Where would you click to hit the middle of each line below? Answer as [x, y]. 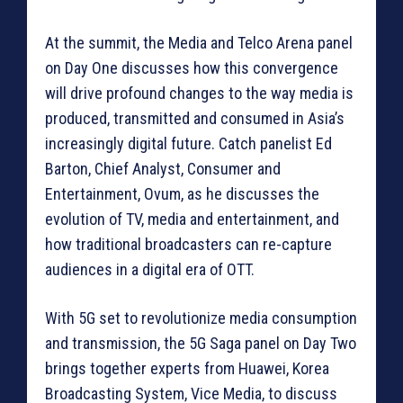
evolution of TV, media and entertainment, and [192, 219]
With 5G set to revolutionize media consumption [201, 318]
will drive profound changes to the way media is [199, 94]
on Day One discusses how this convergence [192, 68]
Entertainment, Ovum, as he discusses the [182, 194]
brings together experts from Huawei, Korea [187, 369]
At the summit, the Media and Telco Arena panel [199, 43]
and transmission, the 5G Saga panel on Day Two [201, 344]
